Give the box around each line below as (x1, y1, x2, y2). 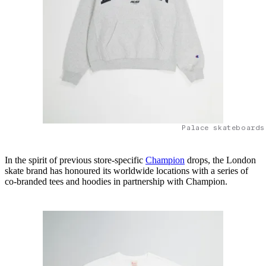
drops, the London (185, 155, 256, 166)
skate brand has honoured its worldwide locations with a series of (5, 166, 248, 176)
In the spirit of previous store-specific (5, 155, 145, 166)
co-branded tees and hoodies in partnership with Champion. (5, 176, 230, 187)
